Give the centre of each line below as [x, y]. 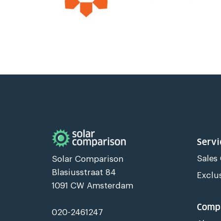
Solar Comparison [88, 159]
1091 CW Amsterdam [92, 185]
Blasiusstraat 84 [84, 172]
